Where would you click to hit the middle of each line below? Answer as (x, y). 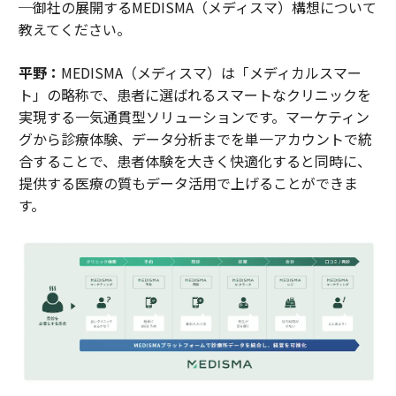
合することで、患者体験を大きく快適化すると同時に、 (194, 161)
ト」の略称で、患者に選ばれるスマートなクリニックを (194, 95)
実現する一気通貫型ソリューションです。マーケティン (194, 117)
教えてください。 (74, 30)
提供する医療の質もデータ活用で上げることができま (188, 183)
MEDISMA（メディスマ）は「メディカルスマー (211, 73)
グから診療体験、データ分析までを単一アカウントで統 (195, 139)
